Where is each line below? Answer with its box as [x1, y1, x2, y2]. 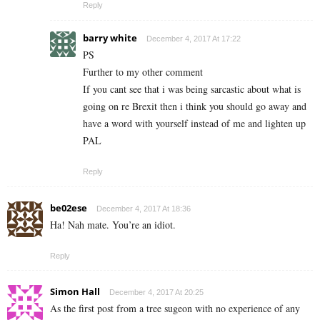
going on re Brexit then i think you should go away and [83, 99, 306, 114]
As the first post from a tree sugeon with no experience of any [50, 301, 300, 316]
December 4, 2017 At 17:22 [146, 34, 241, 44]
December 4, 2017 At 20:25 [109, 288, 204, 297]
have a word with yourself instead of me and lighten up [83, 116, 306, 131]
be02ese [50, 201, 87, 215]
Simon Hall [50, 285, 100, 299]
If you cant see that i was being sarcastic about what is [83, 82, 301, 96]
